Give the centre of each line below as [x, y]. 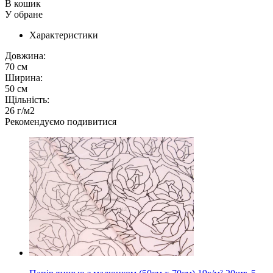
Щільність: [27, 100]
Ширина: [24, 78]
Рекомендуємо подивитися [61, 122]
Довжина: [25, 56]
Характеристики [64, 35]
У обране [24, 14]
